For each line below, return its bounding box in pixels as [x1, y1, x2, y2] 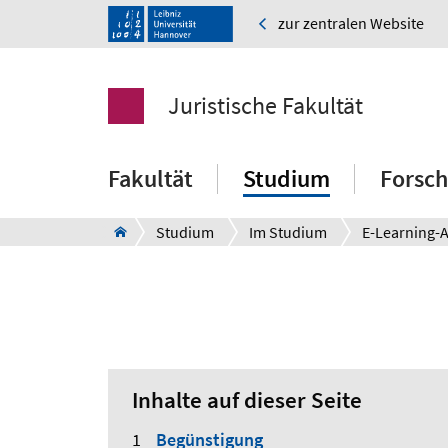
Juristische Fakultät [168, 90, 363, 122]
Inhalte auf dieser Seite [132, 386, 362, 415]
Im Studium [249, 222, 327, 243]
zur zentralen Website [278, 13, 424, 34]
